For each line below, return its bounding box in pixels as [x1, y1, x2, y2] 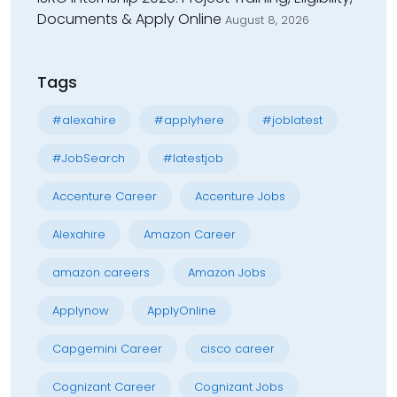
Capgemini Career [52, 340, 162, 358]
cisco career [200, 340, 275, 358]
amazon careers [52, 264, 150, 282]
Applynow [52, 302, 109, 320]
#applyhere [154, 112, 224, 129]
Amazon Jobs [188, 264, 266, 282]
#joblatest [262, 112, 323, 129]
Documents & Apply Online [37, 9, 222, 30]
